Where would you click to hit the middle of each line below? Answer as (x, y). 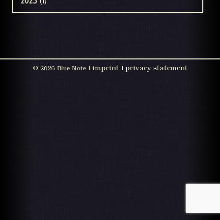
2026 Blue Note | (65, 68)
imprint (105, 68)
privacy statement (156, 68)
